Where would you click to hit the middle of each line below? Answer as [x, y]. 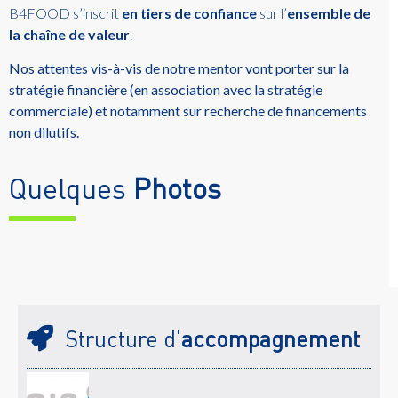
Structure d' [123, 338]
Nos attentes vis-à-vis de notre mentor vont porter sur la [179, 68]
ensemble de [329, 13]
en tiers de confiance [189, 13]
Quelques [71, 187]
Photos [177, 187]
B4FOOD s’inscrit [65, 13]
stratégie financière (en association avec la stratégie [166, 90]
